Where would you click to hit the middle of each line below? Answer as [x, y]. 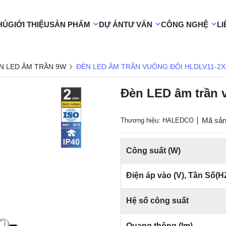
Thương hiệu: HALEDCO [157, 120]
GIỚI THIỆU [29, 24]
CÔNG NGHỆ [185, 24]
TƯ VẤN [138, 24]
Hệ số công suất [157, 201]
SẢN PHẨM [70, 24]
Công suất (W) [153, 151]
